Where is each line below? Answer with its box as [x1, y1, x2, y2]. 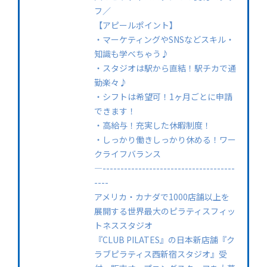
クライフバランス [94, 148, 161, 160]
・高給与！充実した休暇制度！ [94, 119, 211, 132]
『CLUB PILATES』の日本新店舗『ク [94, 234, 235, 246]
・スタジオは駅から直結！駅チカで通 [94, 62, 236, 74]
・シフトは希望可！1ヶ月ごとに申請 [94, 91, 232, 103]
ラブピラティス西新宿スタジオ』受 [94, 248, 227, 260]
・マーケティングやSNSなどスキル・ [94, 33, 234, 46]
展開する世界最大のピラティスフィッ [94, 205, 235, 218]
